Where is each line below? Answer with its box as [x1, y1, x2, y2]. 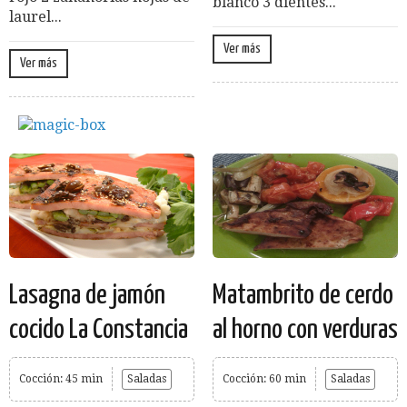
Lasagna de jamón [9, 281, 165, 309]
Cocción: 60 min [223, 372, 306, 385]
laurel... [9, 8, 62, 26]
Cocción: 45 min [19, 372, 103, 385]
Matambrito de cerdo [213, 281, 393, 309]
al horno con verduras [213, 315, 398, 343]
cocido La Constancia [9, 315, 188, 343]
